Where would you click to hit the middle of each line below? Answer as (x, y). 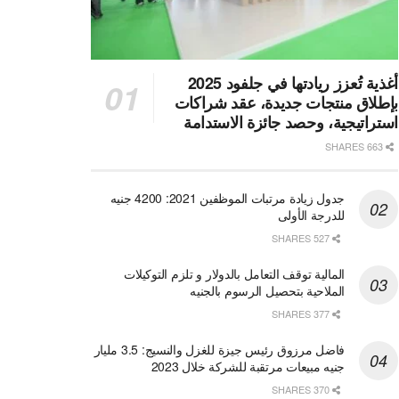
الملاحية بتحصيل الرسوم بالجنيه (267, 291)
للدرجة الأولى (311, 215)
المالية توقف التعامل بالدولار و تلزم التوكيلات (234, 274)
